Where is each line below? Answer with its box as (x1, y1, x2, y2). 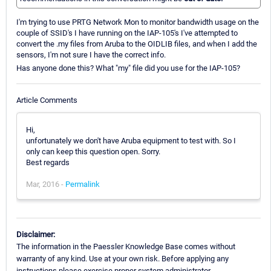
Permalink (65, 179, 100, 189)
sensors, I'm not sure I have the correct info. (16, 50, 166, 60)
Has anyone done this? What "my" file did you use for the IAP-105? (16, 64, 240, 73)
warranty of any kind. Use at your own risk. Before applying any (16, 253, 229, 263)
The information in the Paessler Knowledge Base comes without (16, 241, 235, 251)
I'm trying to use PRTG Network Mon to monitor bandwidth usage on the (16, 18, 259, 27)
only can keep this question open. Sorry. (26, 146, 160, 156)
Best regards (26, 157, 70, 167)
